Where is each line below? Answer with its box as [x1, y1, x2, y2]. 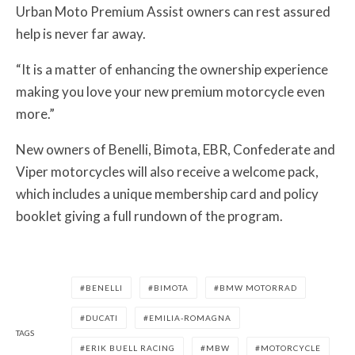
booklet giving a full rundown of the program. [16, 207, 283, 224]
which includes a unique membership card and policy [16, 185, 319, 202]
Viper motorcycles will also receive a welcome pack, [16, 162, 319, 180]
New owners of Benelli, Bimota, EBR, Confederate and [16, 140, 335, 158]
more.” [16, 105, 55, 122]
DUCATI [86, 312, 118, 323]
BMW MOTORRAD [219, 282, 297, 292]
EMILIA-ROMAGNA [149, 312, 231, 323]
